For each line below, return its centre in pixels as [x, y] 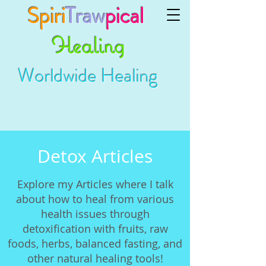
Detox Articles [95, 156]
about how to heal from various [95, 199]
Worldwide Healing [88, 75]
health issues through [95, 214]
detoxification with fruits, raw [95, 229]
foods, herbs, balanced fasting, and [95, 243]
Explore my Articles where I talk [95, 184]
